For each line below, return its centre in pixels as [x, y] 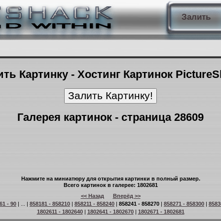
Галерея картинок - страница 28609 [110, 117]
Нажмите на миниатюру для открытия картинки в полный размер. [110, 179]
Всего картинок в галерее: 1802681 [110, 185]
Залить [196, 17]
